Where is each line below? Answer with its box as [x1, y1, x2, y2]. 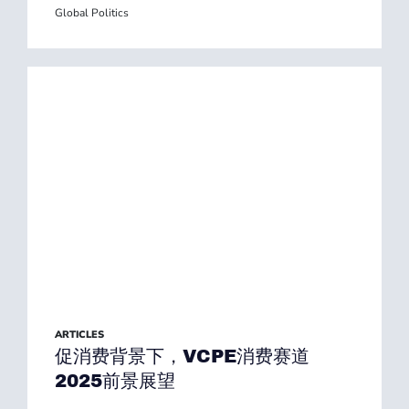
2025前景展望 [55, 371, 175, 391]
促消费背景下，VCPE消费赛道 [55, 346, 309, 366]
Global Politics [55, 5, 129, 20]
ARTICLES [55, 328, 104, 341]
